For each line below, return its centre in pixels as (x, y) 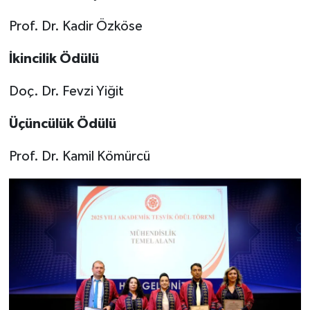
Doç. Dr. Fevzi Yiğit (66, 92)
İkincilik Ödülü (54, 59)
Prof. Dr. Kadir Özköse (75, 27)
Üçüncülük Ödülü (62, 124)
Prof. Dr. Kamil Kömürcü (79, 157)
